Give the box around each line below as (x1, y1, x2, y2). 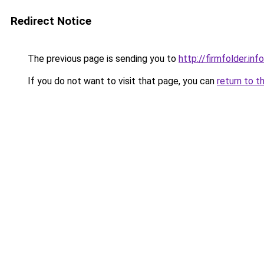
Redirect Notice (11, 14, 91, 28)
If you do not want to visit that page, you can (25, 75, 217, 87)
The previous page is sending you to (25, 53, 179, 64)
